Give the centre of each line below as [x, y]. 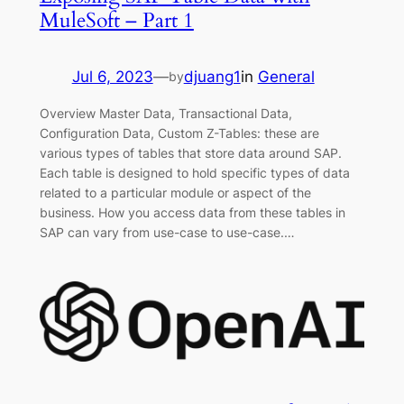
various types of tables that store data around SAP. [190, 152]
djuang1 [212, 76]
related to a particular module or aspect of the [175, 192]
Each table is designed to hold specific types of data [194, 172]
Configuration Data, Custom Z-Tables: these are [179, 133]
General [286, 76]
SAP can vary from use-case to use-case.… [167, 232]
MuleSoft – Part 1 [116, 20]
